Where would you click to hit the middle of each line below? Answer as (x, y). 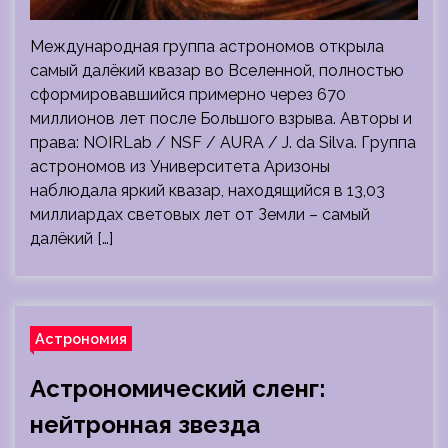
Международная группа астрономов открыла (207, 46)
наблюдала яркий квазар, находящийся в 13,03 (207, 190)
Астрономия (81, 338)
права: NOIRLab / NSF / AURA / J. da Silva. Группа (223, 142)
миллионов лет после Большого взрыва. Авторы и (221, 118)
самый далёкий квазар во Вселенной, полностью (217, 70)
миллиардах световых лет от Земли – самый (200, 214)
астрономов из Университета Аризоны (180, 166)
